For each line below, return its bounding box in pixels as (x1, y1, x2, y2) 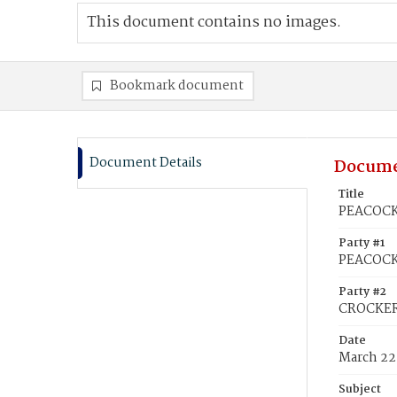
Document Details (90, 152, 202, 174)
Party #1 (339, 234, 385, 253)
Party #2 (339, 283, 386, 301)
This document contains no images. (87, 11, 341, 35)
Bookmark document (110, 75, 244, 97)
